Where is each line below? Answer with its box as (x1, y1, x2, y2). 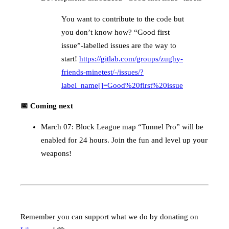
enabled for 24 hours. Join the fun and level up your (41, 136, 208, 145)
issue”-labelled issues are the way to (61, 41, 176, 50)
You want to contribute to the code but (61, 14, 184, 23)
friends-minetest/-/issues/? (61, 67, 144, 76)
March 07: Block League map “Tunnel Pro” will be (41, 123, 203, 131)
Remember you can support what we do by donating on (20, 213, 198, 221)
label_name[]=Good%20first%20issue (61, 81, 183, 89)
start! (61, 54, 79, 63)
